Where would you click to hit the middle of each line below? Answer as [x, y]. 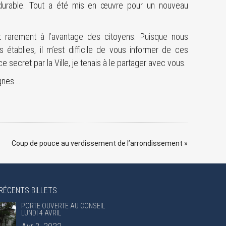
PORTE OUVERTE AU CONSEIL [63, 206]
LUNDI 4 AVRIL [41, 213]
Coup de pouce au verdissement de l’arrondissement [97, 143]
